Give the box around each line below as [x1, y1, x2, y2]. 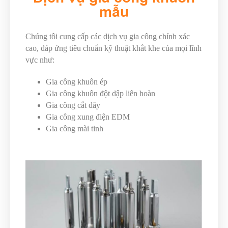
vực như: [25, 55, 54, 65]
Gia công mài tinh [46, 124, 103, 133]
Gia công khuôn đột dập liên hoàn [46, 89, 155, 98]
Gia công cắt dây [46, 101, 100, 110]
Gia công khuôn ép [46, 77, 107, 87]
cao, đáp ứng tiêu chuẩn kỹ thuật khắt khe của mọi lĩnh [25, 44, 202, 53]
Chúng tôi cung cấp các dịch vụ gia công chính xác [25, 32, 190, 41]
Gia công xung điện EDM [46, 112, 130, 122]
